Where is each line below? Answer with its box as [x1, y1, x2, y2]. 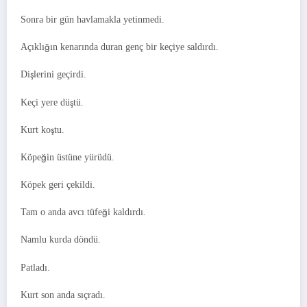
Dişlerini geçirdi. [21, 69, 86, 80]
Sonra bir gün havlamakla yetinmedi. [21, 14, 164, 25]
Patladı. [21, 262, 50, 273]
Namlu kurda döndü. [21, 234, 101, 245]
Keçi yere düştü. [21, 97, 84, 108]
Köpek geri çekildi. [21, 180, 95, 191]
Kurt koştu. [21, 124, 64, 135]
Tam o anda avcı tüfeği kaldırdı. [21, 207, 146, 218]
